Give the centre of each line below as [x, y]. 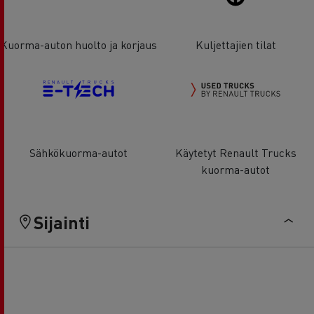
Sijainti [62, 222]
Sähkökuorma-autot [78, 152]
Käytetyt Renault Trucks [235, 152]
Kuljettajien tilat [235, 44]
